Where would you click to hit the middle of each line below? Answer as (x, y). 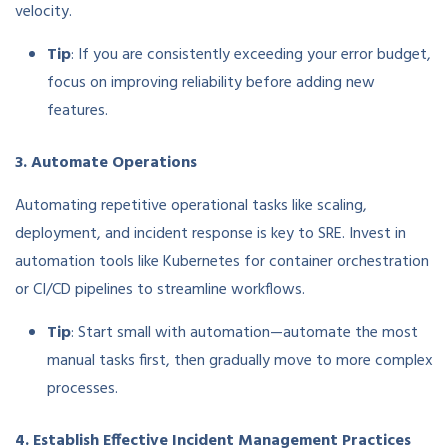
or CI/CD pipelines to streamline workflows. (160, 290)
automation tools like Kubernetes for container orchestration (222, 262)
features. (77, 111)
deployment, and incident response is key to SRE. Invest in (210, 234)
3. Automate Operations (106, 163)
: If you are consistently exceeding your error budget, (251, 55)
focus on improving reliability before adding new (211, 83)
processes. (82, 389)
